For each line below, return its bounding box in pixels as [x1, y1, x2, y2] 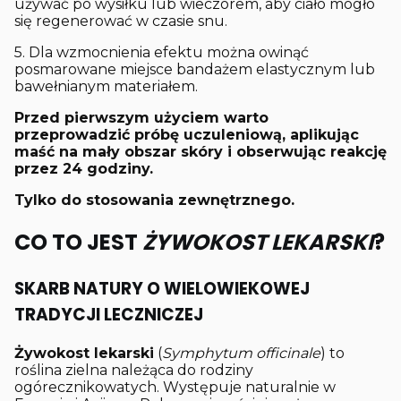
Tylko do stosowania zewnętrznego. [14, 192, 294, 209]
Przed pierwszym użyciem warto [14, 109, 269, 127]
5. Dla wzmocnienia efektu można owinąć [14, 44, 309, 62]
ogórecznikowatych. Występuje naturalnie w [14, 379, 336, 397]
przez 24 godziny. [14, 160, 153, 178]
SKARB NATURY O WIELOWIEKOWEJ [14, 277, 310, 302]
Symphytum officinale [162, 345, 320, 363]
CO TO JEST [14, 227, 138, 258]
